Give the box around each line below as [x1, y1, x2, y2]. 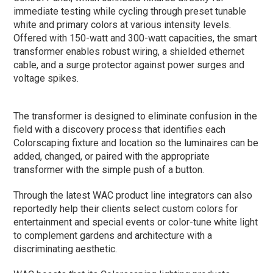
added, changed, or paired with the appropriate [13, 150, 210, 162]
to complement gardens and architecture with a [13, 229, 213, 241]
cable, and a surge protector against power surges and [13, 58, 245, 71]
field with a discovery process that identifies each [13, 123, 226, 135]
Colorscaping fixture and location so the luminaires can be [13, 136, 259, 149]
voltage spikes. [13, 72, 79, 84]
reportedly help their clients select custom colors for [13, 202, 238, 214]
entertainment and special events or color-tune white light [13, 216, 258, 228]
